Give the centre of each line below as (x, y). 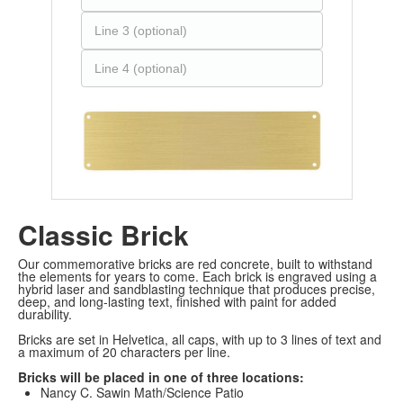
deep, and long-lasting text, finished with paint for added (177, 302)
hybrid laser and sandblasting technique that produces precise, (197, 289)
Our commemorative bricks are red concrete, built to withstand (195, 264)
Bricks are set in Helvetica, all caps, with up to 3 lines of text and (200, 340)
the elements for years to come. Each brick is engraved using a (197, 277)
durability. (45, 314)
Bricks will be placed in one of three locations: (161, 377)
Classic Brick (103, 235)
